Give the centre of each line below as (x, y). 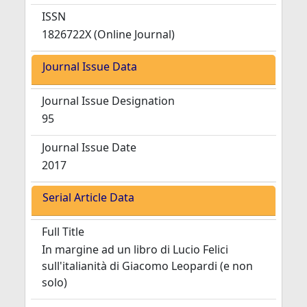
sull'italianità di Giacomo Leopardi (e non (147, 266)
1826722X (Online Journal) (108, 34)
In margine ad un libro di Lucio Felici (135, 249)
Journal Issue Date (89, 147)
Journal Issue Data (90, 66)
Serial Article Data (88, 197)
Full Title (63, 232)
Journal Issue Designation (108, 101)
